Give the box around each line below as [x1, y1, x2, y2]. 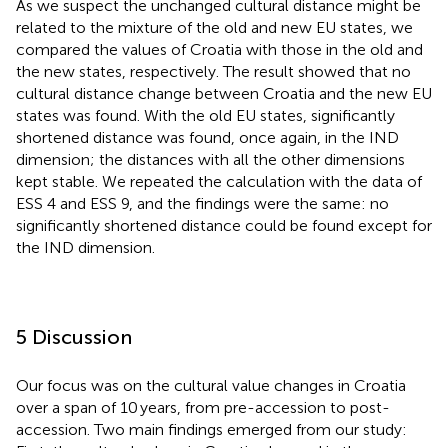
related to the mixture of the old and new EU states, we [16, 17, 413, 37]
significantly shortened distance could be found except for [16, 215, 432, 235]
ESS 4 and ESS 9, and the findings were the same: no [16, 193, 389, 213]
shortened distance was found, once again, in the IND [16, 127, 399, 147]
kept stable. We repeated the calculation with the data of [16, 171, 422, 191]
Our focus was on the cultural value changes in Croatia [16, 375, 406, 395]
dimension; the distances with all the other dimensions [16, 149, 405, 169]
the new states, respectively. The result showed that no [16, 61, 411, 81]
